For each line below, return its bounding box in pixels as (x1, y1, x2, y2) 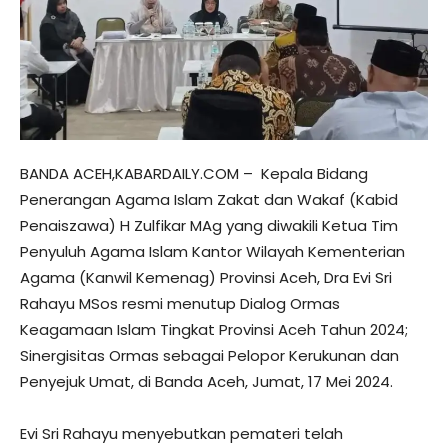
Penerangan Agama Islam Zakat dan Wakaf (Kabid (20, 189, 398, 211)
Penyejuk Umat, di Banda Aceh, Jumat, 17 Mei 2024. (20, 371, 393, 393)
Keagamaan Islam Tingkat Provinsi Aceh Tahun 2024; (20, 319, 408, 341)
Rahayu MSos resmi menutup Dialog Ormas (20, 293, 340, 315)
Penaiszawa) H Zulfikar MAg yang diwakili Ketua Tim (20, 215, 398, 237)
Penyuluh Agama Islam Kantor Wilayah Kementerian (20, 241, 405, 263)
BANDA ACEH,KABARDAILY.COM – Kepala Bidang (20, 163, 368, 185)
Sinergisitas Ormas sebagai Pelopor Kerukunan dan (20, 345, 399, 367)
